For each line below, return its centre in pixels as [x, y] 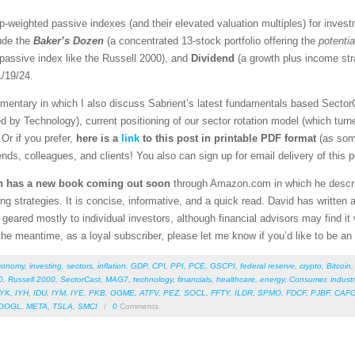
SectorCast [80, 280]
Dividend [214, 59]
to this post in [175, 139]
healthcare [236, 280]
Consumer [307, 280]
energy [272, 280]
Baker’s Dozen [69, 41]
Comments [138, 307]
